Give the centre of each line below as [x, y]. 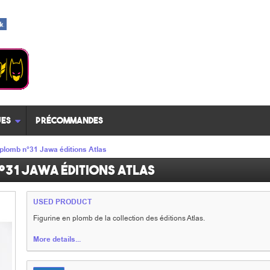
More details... [57, 240]
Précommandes [69, 120]
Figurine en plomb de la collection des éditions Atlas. [119, 218]
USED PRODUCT [62, 202]
